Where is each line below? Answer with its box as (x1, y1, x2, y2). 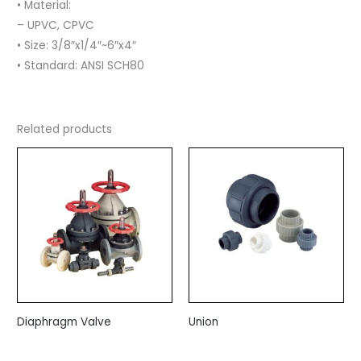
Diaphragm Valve (17, 313, 112, 330)
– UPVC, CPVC (17, 17, 95, 33)
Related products (17, 122, 113, 138)
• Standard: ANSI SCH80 (17, 57, 145, 73)
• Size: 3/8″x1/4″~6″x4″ (17, 37, 137, 53)
